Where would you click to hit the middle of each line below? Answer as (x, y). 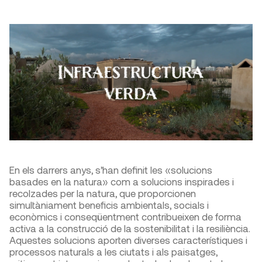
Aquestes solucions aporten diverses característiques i (128, 240)
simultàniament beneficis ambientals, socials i (109, 205)
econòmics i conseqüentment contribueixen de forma (125, 217)
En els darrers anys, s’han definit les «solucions (111, 170)
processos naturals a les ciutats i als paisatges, (113, 252)
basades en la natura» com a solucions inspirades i (122, 182)
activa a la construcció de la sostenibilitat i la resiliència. (130, 228)
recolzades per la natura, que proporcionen (103, 193)
